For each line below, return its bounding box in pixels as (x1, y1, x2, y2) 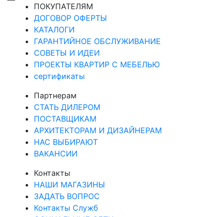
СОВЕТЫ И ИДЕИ (34, 48, 100, 58)
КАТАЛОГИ (34, 25, 75, 34)
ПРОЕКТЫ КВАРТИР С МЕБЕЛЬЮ (34, 60, 160, 69)
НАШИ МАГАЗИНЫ (34, 180, 105, 189)
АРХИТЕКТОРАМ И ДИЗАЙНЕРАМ (34, 125, 162, 135)
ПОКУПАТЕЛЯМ (34, 1, 93, 11)
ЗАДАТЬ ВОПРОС (34, 191, 100, 201)
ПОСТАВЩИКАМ (34, 114, 96, 124)
